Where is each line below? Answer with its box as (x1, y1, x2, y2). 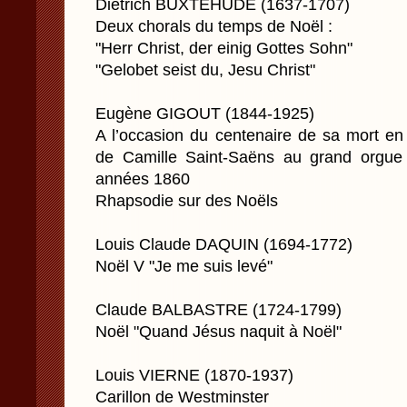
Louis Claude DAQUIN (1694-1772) (95, 235, 352, 253)
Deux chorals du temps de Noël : (95, 17, 333, 35)
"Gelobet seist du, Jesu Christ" (95, 61, 315, 79)
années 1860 (95, 170, 190, 188)
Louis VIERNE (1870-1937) (95, 366, 293, 384)
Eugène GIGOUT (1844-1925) (95, 104, 314, 123)
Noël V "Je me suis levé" (95, 257, 273, 275)
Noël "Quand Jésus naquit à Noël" (95, 323, 342, 341)
